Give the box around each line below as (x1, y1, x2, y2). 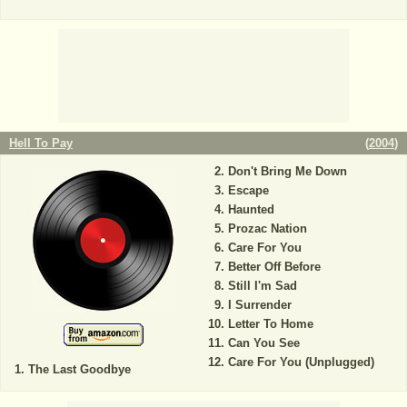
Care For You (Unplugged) (227, 355, 374, 370)
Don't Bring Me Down (227, 164, 347, 179)
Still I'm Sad (227, 279, 297, 293)
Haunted (227, 203, 274, 217)
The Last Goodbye (28, 362, 131, 377)
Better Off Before (227, 260, 321, 274)
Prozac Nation (227, 222, 307, 236)
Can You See (227, 336, 300, 351)
